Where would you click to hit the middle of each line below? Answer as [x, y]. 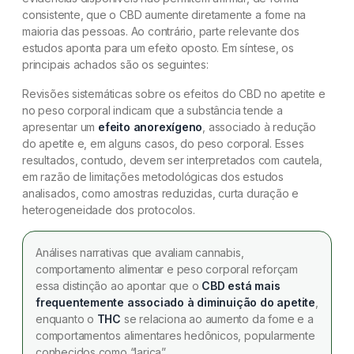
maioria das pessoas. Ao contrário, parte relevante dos [161, 31]
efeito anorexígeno [151, 126]
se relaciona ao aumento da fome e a [217, 318]
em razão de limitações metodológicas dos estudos [153, 176]
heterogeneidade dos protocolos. [109, 209]
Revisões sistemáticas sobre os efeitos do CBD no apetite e [174, 93]
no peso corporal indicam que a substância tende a [153, 110]
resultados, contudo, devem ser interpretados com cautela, [173, 160]
